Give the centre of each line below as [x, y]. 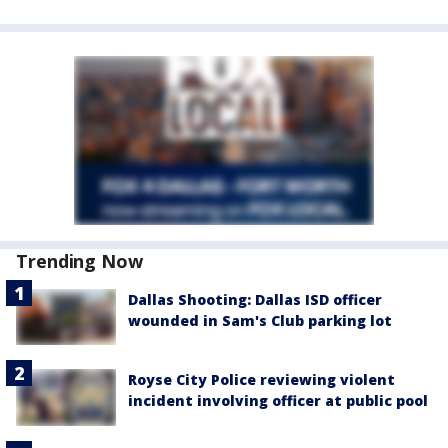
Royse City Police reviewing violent [261, 380]
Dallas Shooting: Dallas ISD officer [255, 299]
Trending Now [79, 261]
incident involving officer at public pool [278, 401]
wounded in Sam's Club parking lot [260, 320]
